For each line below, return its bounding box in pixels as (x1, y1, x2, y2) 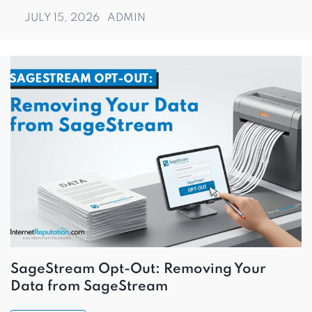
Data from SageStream (10, 280, 168, 294)
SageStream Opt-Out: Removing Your (10, 263, 266, 276)
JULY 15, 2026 (24, 13, 102, 24)
